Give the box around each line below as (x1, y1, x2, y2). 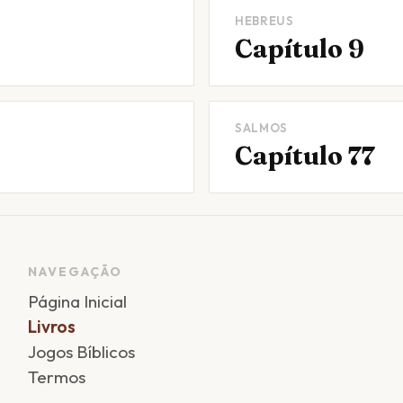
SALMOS (235, 121, 288, 135)
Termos (27, 366, 85, 388)
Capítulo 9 (235, 33, 364, 64)
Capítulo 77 (235, 140, 375, 171)
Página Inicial (27, 291, 127, 312)
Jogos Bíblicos (27, 341, 135, 363)
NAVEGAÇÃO (27, 264, 122, 280)
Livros (27, 316, 76, 337)
